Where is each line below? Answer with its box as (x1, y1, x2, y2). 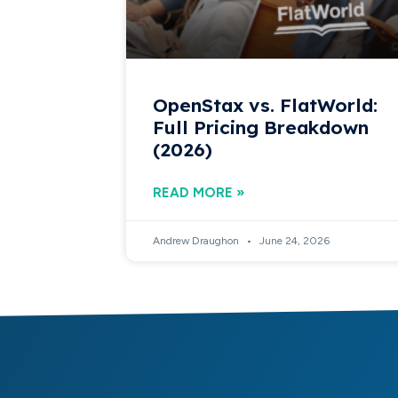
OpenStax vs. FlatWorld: (153, 92, 378, 116)
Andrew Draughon (153, 234, 243, 247)
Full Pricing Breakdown (153, 115, 370, 139)
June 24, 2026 (257, 234, 330, 247)
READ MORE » (153, 184, 245, 201)
